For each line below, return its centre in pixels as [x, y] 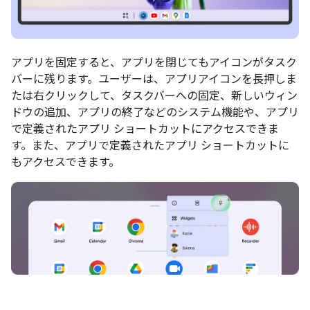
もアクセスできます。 [65, 162]
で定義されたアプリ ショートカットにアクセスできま [145, 129]
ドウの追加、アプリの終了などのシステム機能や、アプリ [155, 112]
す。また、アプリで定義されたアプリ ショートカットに [150, 146]
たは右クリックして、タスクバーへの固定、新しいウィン [154, 96]
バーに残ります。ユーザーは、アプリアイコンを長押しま [154, 79]
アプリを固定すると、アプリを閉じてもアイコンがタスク [154, 63]
